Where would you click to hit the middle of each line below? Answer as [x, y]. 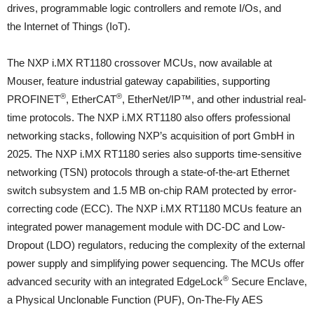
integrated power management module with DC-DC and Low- [146, 226]
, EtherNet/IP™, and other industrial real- [214, 99]
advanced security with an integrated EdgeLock [115, 281]
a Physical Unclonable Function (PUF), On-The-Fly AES [135, 299]
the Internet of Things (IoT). [69, 26]
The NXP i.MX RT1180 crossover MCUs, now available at [139, 62]
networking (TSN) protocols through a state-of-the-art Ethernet [148, 172]
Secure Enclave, [268, 281]
